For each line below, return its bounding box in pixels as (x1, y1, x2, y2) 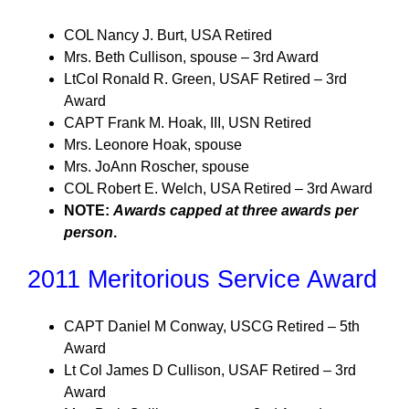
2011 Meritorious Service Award (27, 266, 377, 293)
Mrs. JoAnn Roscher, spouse (64, 159, 249, 174)
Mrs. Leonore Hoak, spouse (64, 137, 242, 152)
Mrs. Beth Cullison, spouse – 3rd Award (64, 49, 319, 65)
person (64, 225, 113, 240)
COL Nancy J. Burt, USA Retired (64, 27, 272, 43)
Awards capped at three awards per (113, 203, 358, 218)
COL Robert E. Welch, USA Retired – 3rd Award (64, 181, 372, 196)
